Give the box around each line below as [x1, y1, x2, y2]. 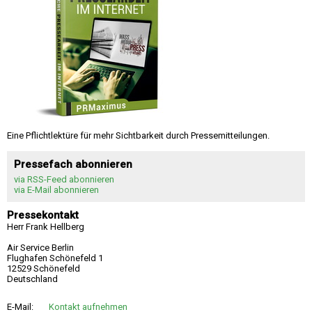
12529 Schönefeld [7, 263, 80, 274]
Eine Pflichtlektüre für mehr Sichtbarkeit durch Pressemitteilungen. [7, 130, 270, 141]
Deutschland [7, 273, 58, 284]
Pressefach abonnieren [14, 157, 132, 171]
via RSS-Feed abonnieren [14, 173, 114, 185]
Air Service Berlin [7, 242, 74, 253]
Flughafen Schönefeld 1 [7, 252, 103, 263]
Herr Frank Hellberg [7, 221, 84, 232]
